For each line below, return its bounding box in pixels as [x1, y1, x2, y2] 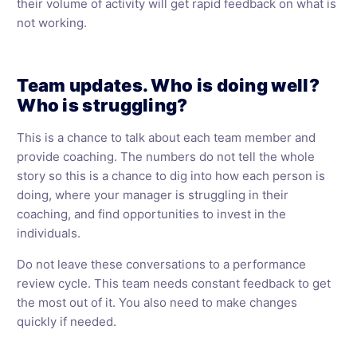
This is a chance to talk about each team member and [17, 130, 316, 145]
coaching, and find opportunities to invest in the [17, 206, 287, 222]
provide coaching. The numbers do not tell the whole [17, 149, 316, 164]
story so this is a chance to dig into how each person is [17, 168, 326, 183]
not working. [17, 15, 88, 30]
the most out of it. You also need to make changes [17, 295, 298, 310]
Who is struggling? [17, 95, 188, 116]
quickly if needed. [17, 314, 117, 329]
